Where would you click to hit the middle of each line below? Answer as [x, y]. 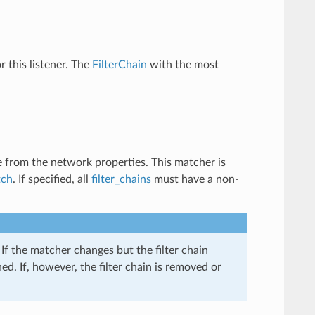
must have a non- [195, 179]
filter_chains [121, 179]
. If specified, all [52, 179]
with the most [182, 64]
